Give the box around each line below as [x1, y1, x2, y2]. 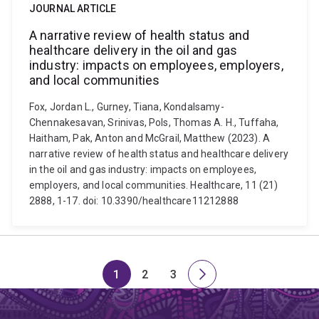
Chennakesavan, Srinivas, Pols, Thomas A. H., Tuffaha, [29, 117, 279, 128]
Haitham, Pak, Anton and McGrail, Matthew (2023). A [29, 132, 271, 144]
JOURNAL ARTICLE [29, 3, 117, 14]
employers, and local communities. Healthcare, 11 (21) [29, 179, 278, 191]
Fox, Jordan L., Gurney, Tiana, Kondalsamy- [29, 101, 224, 113]
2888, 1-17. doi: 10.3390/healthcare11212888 [29, 195, 239, 206]
